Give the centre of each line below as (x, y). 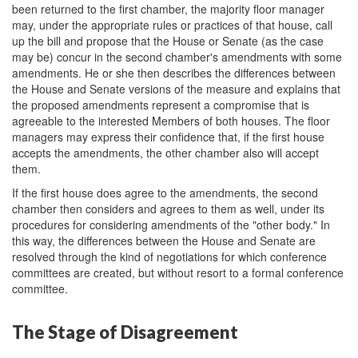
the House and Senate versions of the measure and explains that (176, 88)
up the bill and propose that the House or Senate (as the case (168, 40)
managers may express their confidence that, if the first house (168, 136)
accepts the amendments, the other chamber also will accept (165, 152)
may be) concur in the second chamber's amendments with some (177, 56)
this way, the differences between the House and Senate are (164, 240)
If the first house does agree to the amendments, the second (165, 192)
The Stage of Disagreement (125, 332)
